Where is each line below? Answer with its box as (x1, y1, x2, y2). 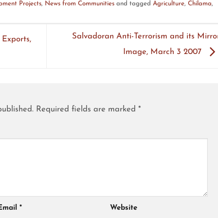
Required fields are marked (36, 105, 138, 114)
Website (109, 204, 137, 212)
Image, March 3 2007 (123, 48, 204, 56)
